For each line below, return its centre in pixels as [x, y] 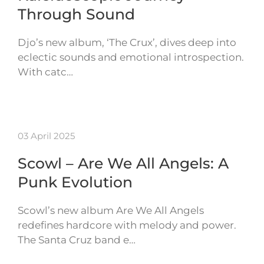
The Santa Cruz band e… [77, 240]
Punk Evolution [75, 182]
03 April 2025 [46, 136]
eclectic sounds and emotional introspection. [131, 57]
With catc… [45, 72]
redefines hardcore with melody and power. [127, 225]
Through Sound [76, 14]
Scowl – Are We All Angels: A [123, 164]
